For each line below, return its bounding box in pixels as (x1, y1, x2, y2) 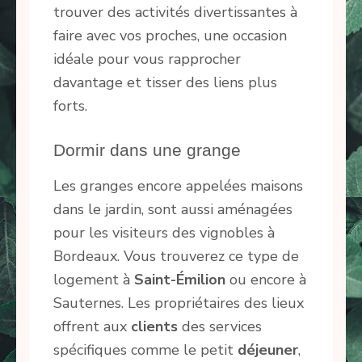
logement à (53, 269, 134, 289)
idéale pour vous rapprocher (53, 48, 241, 69)
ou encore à (225, 269, 306, 289)
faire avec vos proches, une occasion (53, 25, 287, 45)
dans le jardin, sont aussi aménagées (53, 199, 293, 219)
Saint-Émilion (134, 269, 225, 289)
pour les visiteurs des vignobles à (53, 222, 275, 242)
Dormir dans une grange (53, 140, 246, 159)
